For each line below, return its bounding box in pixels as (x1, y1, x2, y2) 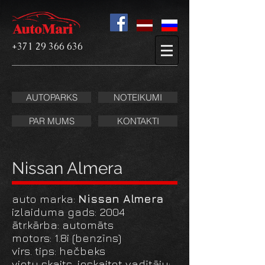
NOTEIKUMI (114, 92, 162, 103)
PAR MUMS (28, 115, 75, 127)
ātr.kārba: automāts (12, 218, 114, 231)
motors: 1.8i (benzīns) (12, 231, 121, 244)
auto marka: (12, 192, 78, 205)
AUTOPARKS (25, 92, 77, 103)
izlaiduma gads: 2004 (12, 205, 125, 218)
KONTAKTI (117, 115, 159, 127)
